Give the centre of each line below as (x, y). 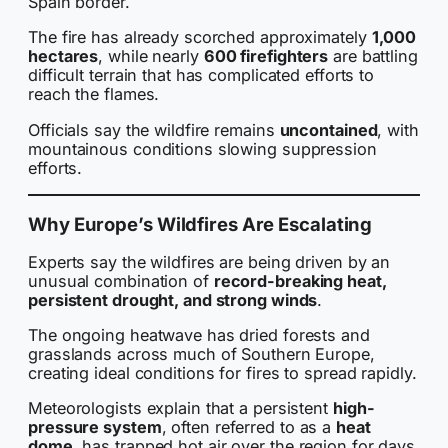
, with (398, 129)
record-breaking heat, (300, 280)
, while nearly (151, 56)
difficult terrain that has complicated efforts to (201, 75)
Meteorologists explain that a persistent (180, 408)
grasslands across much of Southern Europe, (201, 354)
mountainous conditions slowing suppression (202, 148)
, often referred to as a (249, 427)
